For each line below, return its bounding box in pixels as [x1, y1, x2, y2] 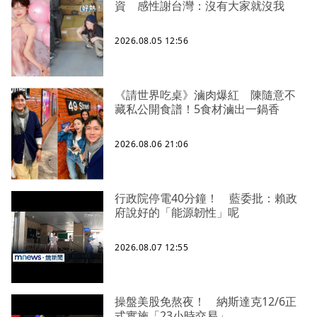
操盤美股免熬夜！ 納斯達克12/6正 [115, 294, 296, 310]
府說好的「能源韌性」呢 [115, 204, 239, 221]
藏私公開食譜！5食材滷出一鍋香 [115, 101, 279, 117]
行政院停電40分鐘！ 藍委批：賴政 [115, 190, 297, 207]
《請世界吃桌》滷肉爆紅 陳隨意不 [115, 87, 296, 103]
